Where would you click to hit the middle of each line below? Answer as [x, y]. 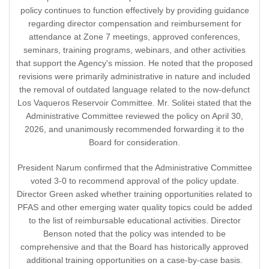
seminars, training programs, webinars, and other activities [134, 50]
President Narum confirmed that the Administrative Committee [134, 168]
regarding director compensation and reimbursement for [134, 24]
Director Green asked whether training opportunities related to [134, 194]
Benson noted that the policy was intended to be [134, 234]
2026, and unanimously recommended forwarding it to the [134, 129]
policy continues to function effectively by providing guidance [134, 11]
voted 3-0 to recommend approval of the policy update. [134, 181]
